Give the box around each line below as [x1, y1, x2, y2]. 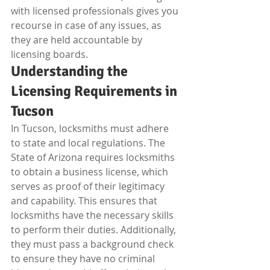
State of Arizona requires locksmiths [11, 151, 177, 164]
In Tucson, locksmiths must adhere [11, 122, 171, 135]
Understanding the [11, 62, 131, 80]
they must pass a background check [11, 237, 176, 251]
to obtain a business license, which [11, 165, 171, 178]
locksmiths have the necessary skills [11, 209, 176, 222]
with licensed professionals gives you [11, 4, 181, 17]
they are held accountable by [11, 33, 145, 46]
